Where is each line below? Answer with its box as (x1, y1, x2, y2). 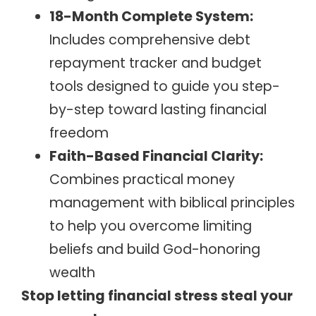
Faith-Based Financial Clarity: (49, 146, 263, 166)
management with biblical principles (49, 193, 295, 212)
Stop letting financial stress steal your (21, 286, 293, 305)
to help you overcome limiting (49, 216, 252, 236)
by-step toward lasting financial (49, 99, 267, 119)
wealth (49, 262, 95, 282)
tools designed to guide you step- (49, 76, 280, 96)
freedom (49, 123, 109, 142)
